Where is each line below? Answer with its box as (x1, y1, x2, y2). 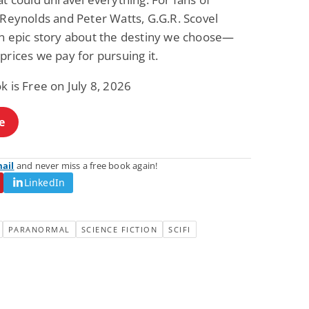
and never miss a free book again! (14, 159, 158, 172)
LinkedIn (23, 175, 66, 189)
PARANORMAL (8, 223, 70, 235)
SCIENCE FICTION (81, 223, 157, 235)
